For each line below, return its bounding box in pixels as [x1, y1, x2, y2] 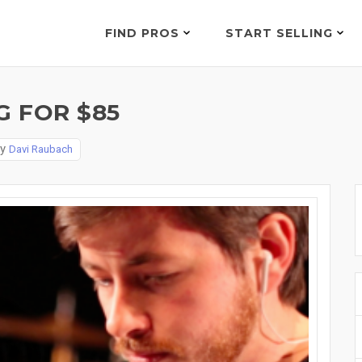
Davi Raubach [9, 143, 73, 155]
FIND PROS [105, 26, 183, 40]
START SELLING [225, 26, 337, 40]
